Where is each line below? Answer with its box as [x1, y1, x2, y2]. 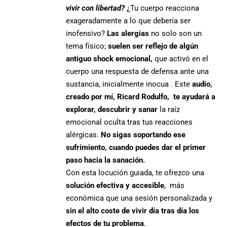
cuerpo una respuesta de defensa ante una [66, 66, 209, 76]
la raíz [158, 104, 180, 114]
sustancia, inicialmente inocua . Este [66, 79, 193, 89]
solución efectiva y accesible [66, 180, 165, 190]
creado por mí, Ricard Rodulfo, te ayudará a [66, 92, 216, 101]
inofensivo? [66, 28, 107, 38]
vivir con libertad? [66, 3, 125, 13]
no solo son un [149, 28, 202, 38]
